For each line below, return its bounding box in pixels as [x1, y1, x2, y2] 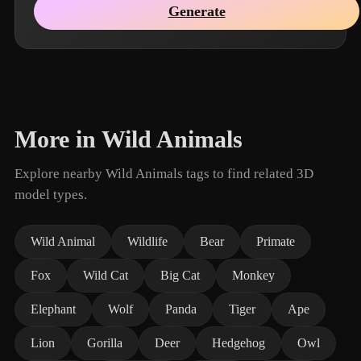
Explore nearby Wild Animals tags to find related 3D [15, 166, 313, 181]
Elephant [31, 302, 76, 316]
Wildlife [127, 234, 168, 248]
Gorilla [87, 336, 122, 350]
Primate [256, 234, 295, 248]
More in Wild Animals [15, 126, 243, 153]
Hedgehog [212, 336, 265, 350]
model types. [15, 187, 87, 202]
